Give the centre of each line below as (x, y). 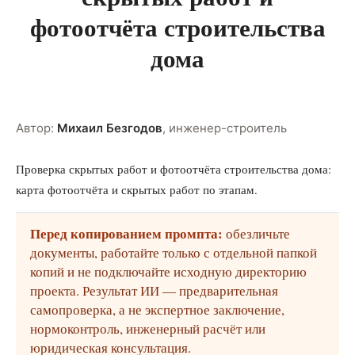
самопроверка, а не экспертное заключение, (157, 309)
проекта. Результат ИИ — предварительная (154, 290)
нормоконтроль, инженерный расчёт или (148, 328)
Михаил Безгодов (110, 128)
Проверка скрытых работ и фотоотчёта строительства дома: (174, 169)
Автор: (36, 128)
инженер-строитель (228, 128)
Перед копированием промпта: (126, 233)
